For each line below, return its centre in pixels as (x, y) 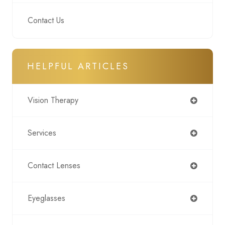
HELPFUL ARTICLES (78, 67)
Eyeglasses (46, 198)
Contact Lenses (54, 166)
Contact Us (46, 21)
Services (42, 133)
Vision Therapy (53, 100)
